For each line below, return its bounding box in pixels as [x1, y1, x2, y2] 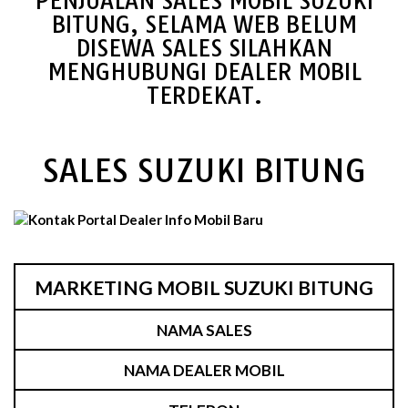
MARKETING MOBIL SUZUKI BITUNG [35, 275, 373, 299]
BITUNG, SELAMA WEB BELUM [51, 10, 357, 38]
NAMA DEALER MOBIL [123, 360, 285, 380]
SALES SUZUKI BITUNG [43, 150, 365, 190]
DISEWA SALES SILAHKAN [76, 34, 332, 62]
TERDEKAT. [146, 81, 262, 109]
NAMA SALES [156, 320, 252, 340]
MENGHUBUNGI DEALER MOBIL [46, 57, 362, 86]
